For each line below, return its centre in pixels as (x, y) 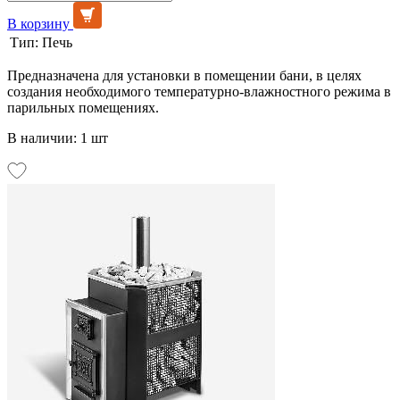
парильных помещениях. (83, 107)
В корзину (38, 23)
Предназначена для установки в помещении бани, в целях (184, 75)
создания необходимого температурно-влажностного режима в (199, 91)
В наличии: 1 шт (58, 137)
